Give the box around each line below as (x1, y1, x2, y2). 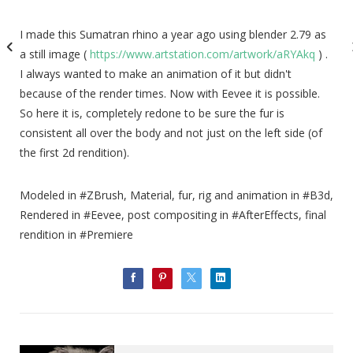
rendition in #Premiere (20, 227, 133, 243)
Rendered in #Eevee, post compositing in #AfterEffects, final (20, 207, 326, 223)
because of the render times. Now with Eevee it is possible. (20, 86, 320, 102)
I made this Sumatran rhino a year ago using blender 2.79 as (20, 27, 326, 43)
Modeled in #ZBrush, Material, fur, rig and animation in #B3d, (20, 188, 333, 203)
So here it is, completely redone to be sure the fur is (20, 106, 284, 121)
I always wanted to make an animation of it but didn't (20, 66, 292, 82)
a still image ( (20, 46, 90, 62)
